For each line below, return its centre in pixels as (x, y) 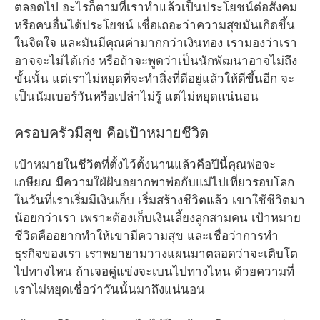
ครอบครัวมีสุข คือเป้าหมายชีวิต (111, 132)
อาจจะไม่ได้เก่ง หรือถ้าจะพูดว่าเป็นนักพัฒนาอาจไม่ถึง (156, 61)
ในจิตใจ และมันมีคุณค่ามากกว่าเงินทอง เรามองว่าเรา (156, 43)
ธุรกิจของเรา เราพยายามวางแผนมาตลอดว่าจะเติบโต (156, 254)
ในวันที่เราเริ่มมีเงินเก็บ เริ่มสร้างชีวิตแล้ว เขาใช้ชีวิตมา (160, 200)
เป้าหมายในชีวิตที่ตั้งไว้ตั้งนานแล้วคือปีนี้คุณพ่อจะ (145, 164)
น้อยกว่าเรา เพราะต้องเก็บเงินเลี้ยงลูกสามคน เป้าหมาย (157, 218)
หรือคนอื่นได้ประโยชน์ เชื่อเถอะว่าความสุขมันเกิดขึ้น (155, 25)
